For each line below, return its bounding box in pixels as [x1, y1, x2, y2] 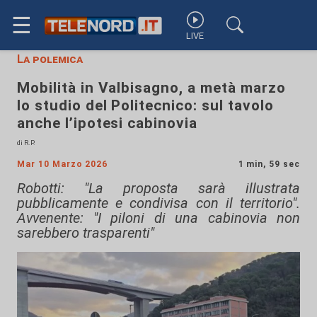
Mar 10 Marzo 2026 [17, 159, 108, 169]
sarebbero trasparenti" [17, 224, 154, 241]
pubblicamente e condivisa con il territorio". [17, 195, 300, 212]
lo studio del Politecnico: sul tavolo [17, 97, 274, 114]
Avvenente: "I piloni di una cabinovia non [17, 209, 300, 226]
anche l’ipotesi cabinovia [17, 115, 198, 132]
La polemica [17, 52, 83, 66]
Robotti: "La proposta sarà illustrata [17, 180, 300, 197]
